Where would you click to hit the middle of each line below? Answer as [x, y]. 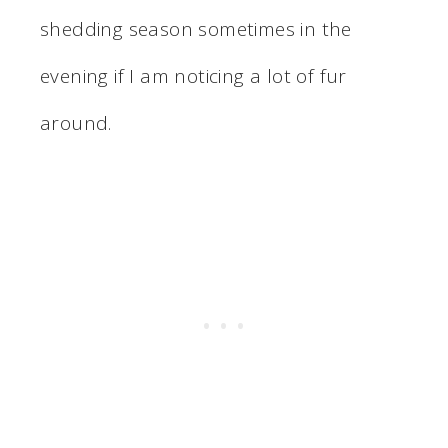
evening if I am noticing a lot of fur [193, 75]
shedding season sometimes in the [196, 28]
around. [76, 122]
